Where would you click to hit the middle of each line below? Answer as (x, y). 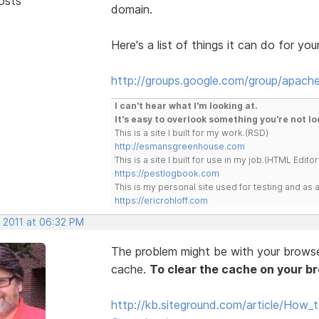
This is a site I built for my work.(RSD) (191, 132)
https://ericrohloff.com (161, 200)
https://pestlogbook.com (167, 173)
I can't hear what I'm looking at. (186, 105)
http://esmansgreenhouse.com (179, 146)
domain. (131, 9)
